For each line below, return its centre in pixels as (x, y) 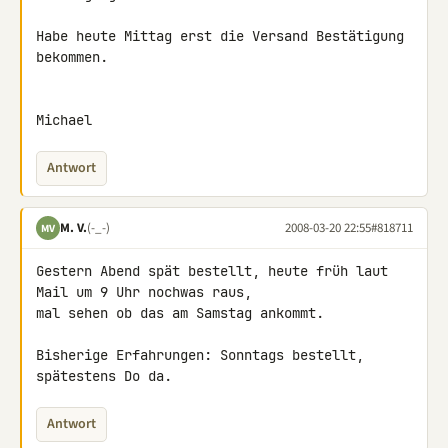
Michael (64, 120)
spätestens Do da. (104, 376)
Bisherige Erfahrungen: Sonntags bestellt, (200, 355)
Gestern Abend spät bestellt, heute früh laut (212, 271)
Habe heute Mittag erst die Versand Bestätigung (220, 36)
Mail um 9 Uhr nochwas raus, (148, 292)
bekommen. (72, 57)
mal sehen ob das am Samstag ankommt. (180, 313)
